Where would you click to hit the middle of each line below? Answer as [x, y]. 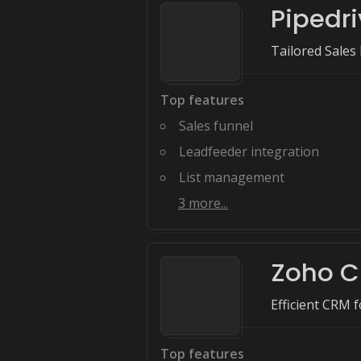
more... [207, 203]
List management [232, 177]
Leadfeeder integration [249, 151]
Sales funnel [216, 126]
